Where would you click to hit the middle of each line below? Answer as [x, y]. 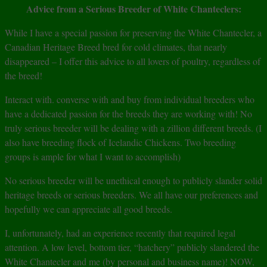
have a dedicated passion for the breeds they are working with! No [128, 114]
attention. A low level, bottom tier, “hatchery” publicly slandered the [132, 247]
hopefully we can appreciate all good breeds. [89, 209]
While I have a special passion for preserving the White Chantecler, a [133, 33]
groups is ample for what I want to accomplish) [93, 157]
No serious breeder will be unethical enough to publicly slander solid [133, 181]
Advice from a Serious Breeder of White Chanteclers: [133, 9]
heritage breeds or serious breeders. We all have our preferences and [131, 195]
